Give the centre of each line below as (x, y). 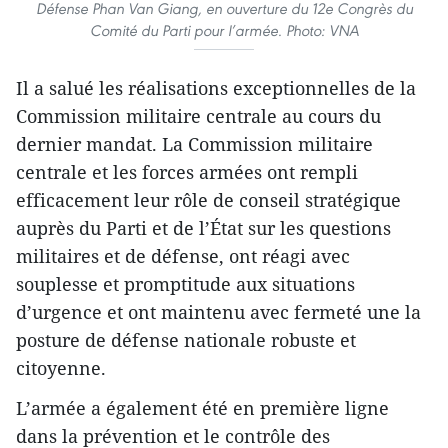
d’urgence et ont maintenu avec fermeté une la (218, 311)
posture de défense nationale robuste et (186, 339)
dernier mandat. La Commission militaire (194, 143)
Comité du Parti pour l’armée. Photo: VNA (224, 30)
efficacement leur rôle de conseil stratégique (208, 199)
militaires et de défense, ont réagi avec (183, 255)
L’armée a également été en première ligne (202, 407)
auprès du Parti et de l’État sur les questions (203, 227)
